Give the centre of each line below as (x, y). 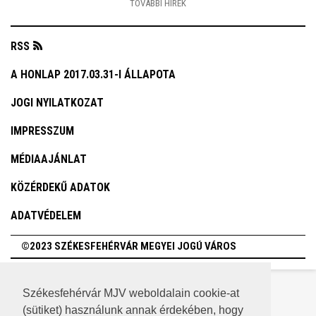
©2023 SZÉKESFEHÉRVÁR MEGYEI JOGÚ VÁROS (129, 247)
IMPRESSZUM (42, 131)
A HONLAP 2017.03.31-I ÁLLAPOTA (93, 75)
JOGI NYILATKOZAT (57, 103)
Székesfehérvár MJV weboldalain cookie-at (131, 293)
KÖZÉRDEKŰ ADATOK (60, 188)
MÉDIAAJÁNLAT (49, 159)
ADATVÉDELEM (46, 216)
